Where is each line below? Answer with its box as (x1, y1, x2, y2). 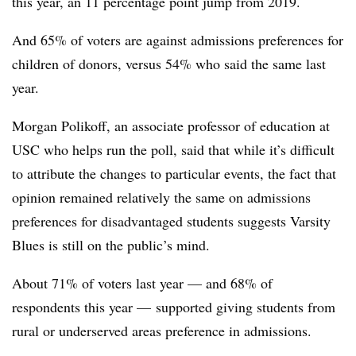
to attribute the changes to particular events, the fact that (12, 163, 336, 183)
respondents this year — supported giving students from (12, 296, 335, 316)
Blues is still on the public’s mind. (12, 234, 215, 254)
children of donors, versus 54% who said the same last (12, 53, 326, 73)
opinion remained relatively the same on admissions (12, 187, 311, 207)
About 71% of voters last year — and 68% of (12, 273, 273, 292)
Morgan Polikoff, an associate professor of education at (12, 115, 330, 135)
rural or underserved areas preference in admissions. (12, 320, 311, 340)
